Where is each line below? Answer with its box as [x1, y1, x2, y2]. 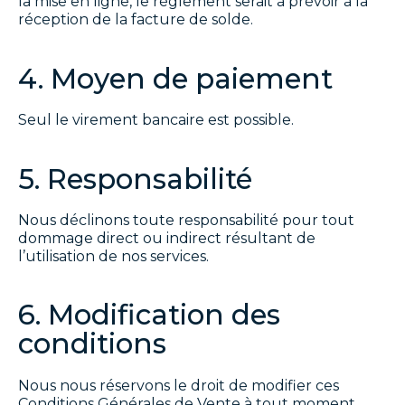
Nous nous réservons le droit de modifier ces [18, 376, 339, 394]
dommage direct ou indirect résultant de [18, 229, 316, 247]
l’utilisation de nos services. [18, 247, 209, 265]
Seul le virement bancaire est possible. [18, 110, 294, 128]
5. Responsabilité [18, 161, 252, 196]
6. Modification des [18, 297, 280, 333]
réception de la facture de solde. [18, 11, 253, 29]
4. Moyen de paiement [18, 61, 333, 96]
